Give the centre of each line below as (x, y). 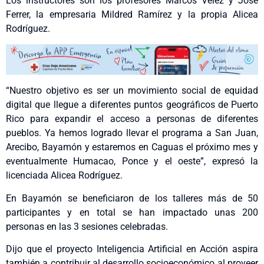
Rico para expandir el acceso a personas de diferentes (132, 119)
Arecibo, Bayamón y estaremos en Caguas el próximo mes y (132, 147)
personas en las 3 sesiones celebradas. (87, 226)
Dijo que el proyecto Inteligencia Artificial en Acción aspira (132, 249)
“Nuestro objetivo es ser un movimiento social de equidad (132, 91)
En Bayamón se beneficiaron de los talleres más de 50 (132, 198)
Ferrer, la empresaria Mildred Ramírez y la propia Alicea (132, 14)
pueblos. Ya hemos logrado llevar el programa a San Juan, (132, 133)
